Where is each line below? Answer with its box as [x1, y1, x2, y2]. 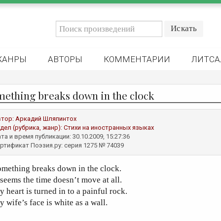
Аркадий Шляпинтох [15, 115, 76, 122]
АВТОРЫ [48, 54, 82, 64]
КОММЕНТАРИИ [104, 54, 170, 64]
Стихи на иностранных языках [64, 124, 154, 131]
